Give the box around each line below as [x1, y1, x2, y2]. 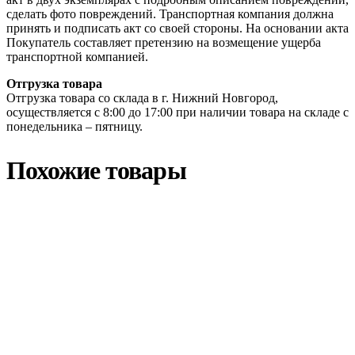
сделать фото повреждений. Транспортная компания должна [6, 6, 334, 21]
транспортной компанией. [6, 49, 148, 63]
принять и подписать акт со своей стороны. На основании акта [6, 21, 349, 35]
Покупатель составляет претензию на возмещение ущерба [6, 35, 321, 49]
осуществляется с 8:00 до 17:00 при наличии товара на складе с [6, 105, 349, 119]
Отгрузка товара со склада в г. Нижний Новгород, [6, 90, 278, 105]
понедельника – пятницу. [6, 119, 143, 133]
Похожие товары [6, 156, 186, 185]
